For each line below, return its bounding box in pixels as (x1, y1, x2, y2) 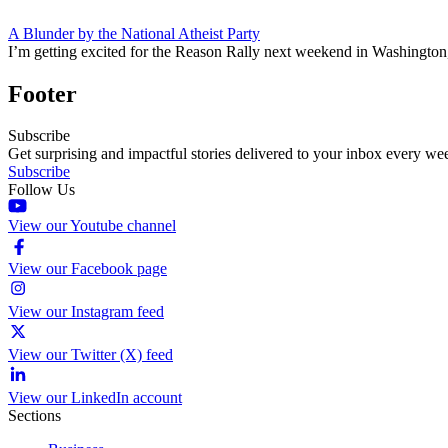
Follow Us (8, 181, 75, 199)
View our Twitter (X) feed (8, 346, 173, 364)
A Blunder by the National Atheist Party (8, 24, 260, 42)
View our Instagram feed (8, 303, 164, 321)
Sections (8, 407, 61, 425)
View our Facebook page (8, 260, 167, 278)
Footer (8, 80, 77, 107)
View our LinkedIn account (8, 389, 182, 407)
